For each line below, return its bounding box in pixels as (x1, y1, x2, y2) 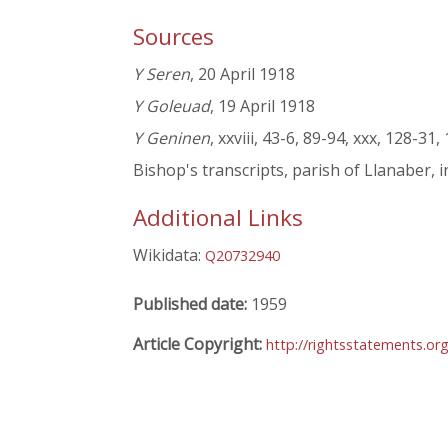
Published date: (133, 292, 251, 315)
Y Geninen (133, 127, 210, 150)
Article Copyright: (133, 332, 266, 355)
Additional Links (133, 202, 303, 234)
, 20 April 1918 (190, 63, 295, 86)
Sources (133, 21, 214, 53)
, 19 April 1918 (210, 95, 315, 118)
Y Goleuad (133, 95, 210, 118)
